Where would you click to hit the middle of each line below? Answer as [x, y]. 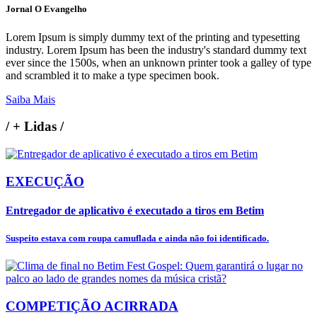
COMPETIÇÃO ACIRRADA [92, 306]
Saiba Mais [30, 99]
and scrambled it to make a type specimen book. [113, 75]
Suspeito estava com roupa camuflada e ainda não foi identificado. [137, 238]
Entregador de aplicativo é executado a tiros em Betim [135, 210]
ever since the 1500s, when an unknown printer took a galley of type [158, 62]
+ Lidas [35, 127]
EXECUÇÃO [45, 181]
